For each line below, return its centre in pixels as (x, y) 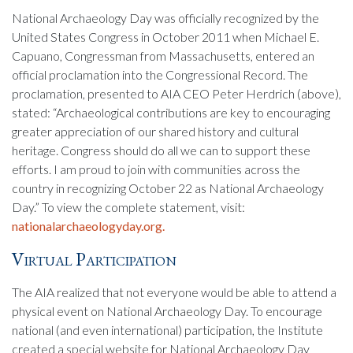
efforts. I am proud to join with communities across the (156, 169)
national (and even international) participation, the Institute (167, 329)
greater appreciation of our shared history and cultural (155, 131)
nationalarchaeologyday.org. (88, 225)
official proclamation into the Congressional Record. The (160, 74)
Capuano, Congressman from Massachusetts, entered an (163, 55)
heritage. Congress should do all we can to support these (161, 150)
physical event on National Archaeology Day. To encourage (167, 310)
